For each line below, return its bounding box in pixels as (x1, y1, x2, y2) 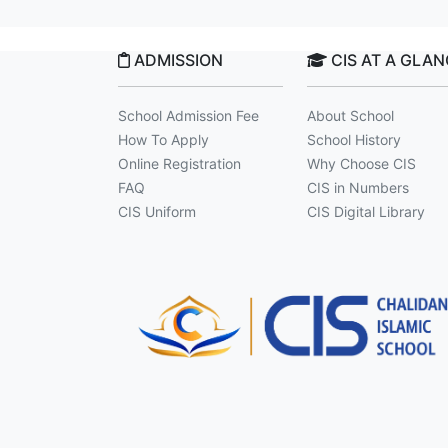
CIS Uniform (118, 203, 197, 220)
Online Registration (118, 155, 242, 172)
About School (306, 107, 394, 124)
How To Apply (118, 131, 210, 148)
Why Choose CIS (306, 155, 416, 172)
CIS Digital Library (306, 203, 425, 220)
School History (306, 131, 401, 148)
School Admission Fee (118, 107, 260, 124)
